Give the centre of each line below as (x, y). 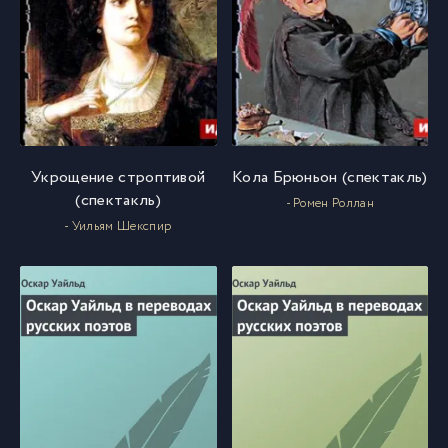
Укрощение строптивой (118, 177)
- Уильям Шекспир (118, 226)
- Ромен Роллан (329, 203)
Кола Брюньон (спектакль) (329, 177)
